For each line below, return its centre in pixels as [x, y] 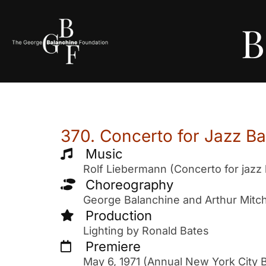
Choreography [129, 184]
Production [119, 215]
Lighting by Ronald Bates [146, 230]
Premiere [113, 246]
